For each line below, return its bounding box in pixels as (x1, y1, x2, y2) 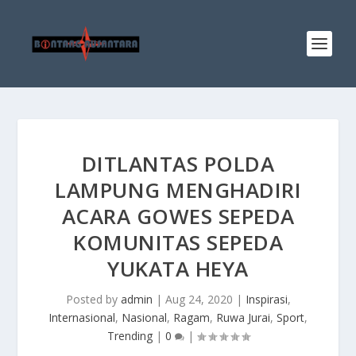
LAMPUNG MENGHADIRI (55, 176, 301, 204)
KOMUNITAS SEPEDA (73, 228, 283, 257)
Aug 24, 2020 (164, 292, 233, 307)
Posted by (65, 292, 121, 307)
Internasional (48, 310, 115, 325)
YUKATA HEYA (107, 254, 249, 283)
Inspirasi (245, 292, 288, 307)
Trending (106, 328, 153, 343)
